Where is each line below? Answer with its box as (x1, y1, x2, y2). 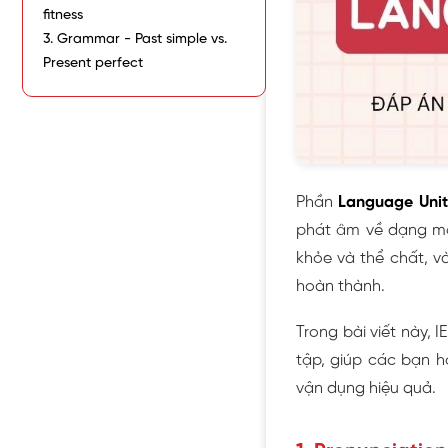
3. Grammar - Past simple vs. (43, 32, 227, 48)
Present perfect (43, 56, 143, 72)
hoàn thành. (296, 277, 385, 295)
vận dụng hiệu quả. (296, 379, 436, 397)
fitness (43, 8, 83, 24)
